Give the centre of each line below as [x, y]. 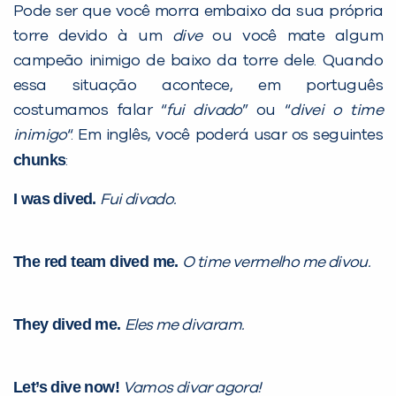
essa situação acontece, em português [198, 85]
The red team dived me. [98, 261]
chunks [40, 160]
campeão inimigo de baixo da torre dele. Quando [198, 61]
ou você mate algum [298, 36]
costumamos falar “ [90, 110]
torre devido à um [93, 36]
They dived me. [69, 324]
